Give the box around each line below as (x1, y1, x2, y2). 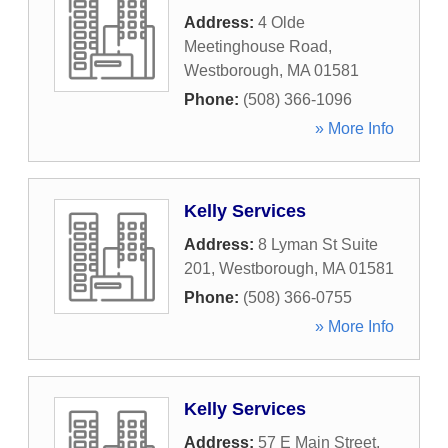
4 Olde (258, 14, 305, 31)
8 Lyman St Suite (258, 236, 378, 253)
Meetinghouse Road (184, 38, 328, 55)
